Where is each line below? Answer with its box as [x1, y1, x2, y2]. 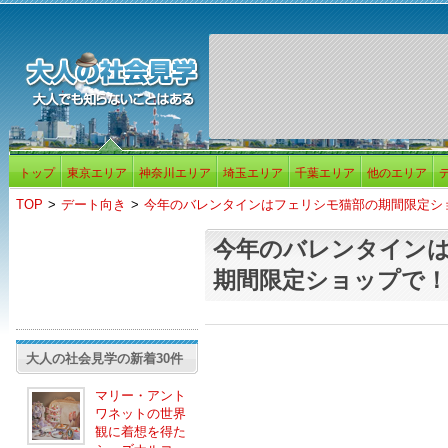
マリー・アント [94, 388, 186, 403]
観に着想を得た [94, 424, 186, 439]
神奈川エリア [138, 166, 211, 180]
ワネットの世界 [94, 406, 186, 421]
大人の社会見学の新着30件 [25, 351, 183, 366]
